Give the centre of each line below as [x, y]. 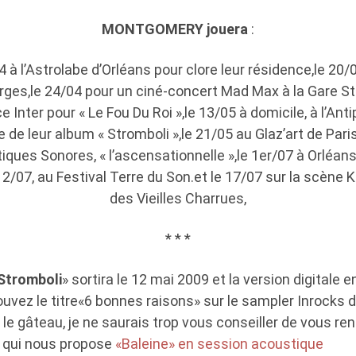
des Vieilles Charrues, [178, 198]
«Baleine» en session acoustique [218, 343]
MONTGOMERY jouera [176, 29]
